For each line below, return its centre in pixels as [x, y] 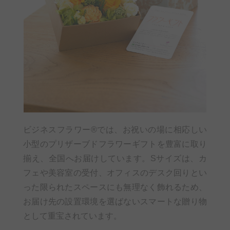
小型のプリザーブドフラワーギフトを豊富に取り [115, 144]
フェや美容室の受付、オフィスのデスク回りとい [115, 172]
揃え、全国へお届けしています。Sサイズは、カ [115, 158]
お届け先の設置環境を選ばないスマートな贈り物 [115, 201]
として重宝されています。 [72, 216]
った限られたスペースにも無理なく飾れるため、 [115, 187]
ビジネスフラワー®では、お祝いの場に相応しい [115, 129]
